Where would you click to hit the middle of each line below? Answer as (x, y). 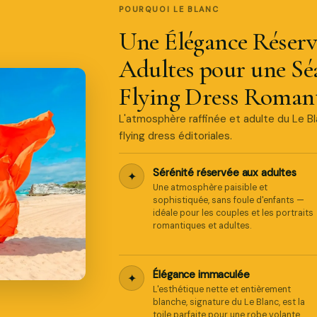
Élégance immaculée (201, 275)
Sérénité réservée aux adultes (225, 173)
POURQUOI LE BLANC (169, 9)
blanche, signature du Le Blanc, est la (229, 302)
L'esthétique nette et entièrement (222, 289)
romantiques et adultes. (203, 226)
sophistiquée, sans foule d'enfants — (229, 200)
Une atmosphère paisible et (211, 188)
